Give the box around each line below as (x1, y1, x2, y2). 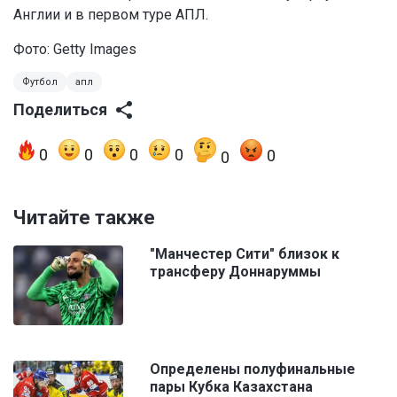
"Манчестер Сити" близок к (150, 245, 339, 262)
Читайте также (13, 206, 155, 229)
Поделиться (13, 99, 107, 119)
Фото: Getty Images (13, 40, 136, 58)
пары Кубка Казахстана (150, 378, 313, 395)
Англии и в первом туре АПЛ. (13, 5, 208, 23)
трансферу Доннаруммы (150, 262, 321, 280)
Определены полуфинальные (150, 360, 355, 378)
